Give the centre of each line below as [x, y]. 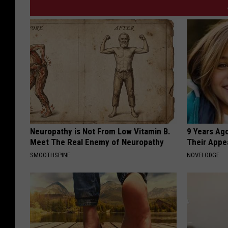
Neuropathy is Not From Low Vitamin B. [100, 132]
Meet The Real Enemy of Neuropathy [97, 142]
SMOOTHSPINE [50, 155]
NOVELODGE [203, 155]
